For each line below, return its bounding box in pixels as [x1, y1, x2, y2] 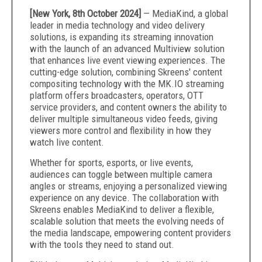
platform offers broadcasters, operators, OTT [30, 89, 204, 101]
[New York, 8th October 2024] [30, 8, 141, 19]
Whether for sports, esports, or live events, [30, 157, 193, 168]
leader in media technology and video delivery [30, 19, 205, 31]
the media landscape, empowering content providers [30, 227, 231, 239]
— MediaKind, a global [141, 8, 228, 19]
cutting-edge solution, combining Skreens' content [30, 66, 222, 78]
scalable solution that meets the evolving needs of [30, 215, 225, 227]
